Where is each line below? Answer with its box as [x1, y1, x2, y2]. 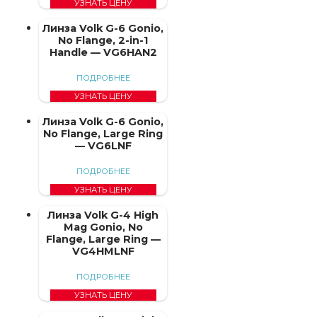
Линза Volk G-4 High [47, 208, 159, 221]
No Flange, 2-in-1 [58, 33, 149, 47]
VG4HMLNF [71, 244, 134, 258]
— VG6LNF [74, 139, 132, 152]
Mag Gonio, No [63, 220, 143, 234]
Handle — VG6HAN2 [49, 45, 157, 59]
